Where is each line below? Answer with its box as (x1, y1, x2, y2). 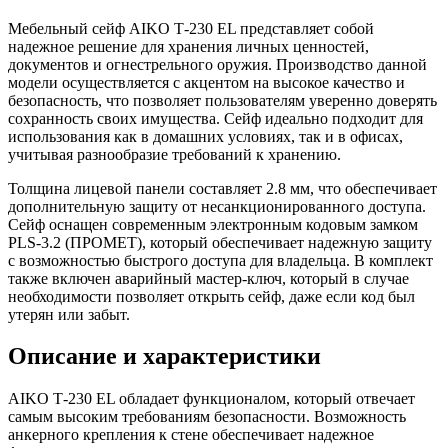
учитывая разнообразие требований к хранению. (8, 145, 341, 163)
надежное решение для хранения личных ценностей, (8, 37, 369, 55)
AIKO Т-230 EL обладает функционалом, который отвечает (8, 390, 415, 408)
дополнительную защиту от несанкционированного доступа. (8, 197, 426, 215)
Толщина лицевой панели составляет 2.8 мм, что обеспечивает (8, 179, 437, 197)
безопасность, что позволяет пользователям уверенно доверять (8, 91, 437, 109)
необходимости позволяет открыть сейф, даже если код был (8, 287, 415, 305)
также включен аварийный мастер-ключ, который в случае (8, 269, 409, 287)
